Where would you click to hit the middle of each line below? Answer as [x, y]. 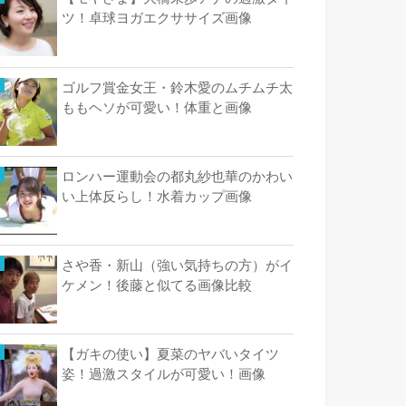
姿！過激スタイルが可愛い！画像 [164, 375]
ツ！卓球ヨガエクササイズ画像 [157, 19]
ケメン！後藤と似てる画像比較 [157, 286]
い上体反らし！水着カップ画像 [157, 196]
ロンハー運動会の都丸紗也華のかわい [177, 176]
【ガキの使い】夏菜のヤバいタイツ [170, 355]
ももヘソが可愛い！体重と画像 [157, 107]
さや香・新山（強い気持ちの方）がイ [177, 266]
